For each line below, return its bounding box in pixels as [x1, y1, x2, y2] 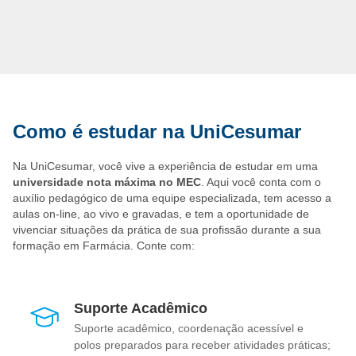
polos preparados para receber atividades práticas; [74, 339, 331, 352]
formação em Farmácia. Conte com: [13, 239, 195, 253]
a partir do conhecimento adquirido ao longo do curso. [13, 12, 285, 25]
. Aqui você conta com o [201, 176, 321, 189]
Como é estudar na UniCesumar [13, 121, 301, 143]
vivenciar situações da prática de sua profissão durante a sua [13, 223, 321, 237]
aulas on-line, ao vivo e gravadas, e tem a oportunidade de [13, 207, 309, 221]
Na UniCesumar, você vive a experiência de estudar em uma [13, 160, 318, 173]
